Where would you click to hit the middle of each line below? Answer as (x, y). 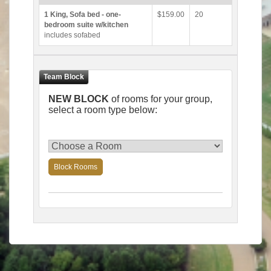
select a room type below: (103, 110)
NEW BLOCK (79, 99)
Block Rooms (76, 167)
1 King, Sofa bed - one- (83, 15)
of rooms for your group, (161, 99)
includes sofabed (72, 35)
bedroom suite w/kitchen (86, 25)
